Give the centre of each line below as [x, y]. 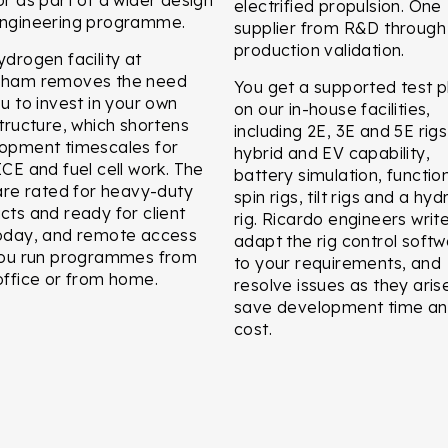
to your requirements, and [337, 262]
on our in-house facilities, [332, 108]
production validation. [319, 49]
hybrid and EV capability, [332, 152]
